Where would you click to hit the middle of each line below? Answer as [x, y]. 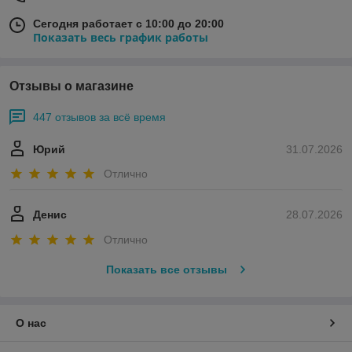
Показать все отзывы [166, 269]
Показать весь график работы [121, 37]
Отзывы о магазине [71, 86]
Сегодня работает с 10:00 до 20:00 [128, 24]
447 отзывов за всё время [99, 117]
